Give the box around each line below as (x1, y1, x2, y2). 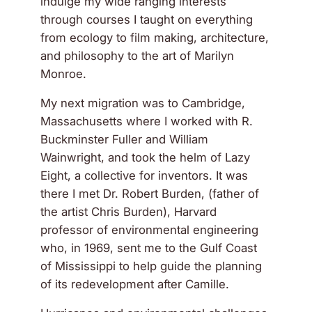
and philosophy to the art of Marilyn (40, 49, 235, 63)
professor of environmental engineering (40, 223, 259, 237)
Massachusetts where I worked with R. (40, 114, 253, 129)
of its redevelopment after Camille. (40, 277, 230, 292)
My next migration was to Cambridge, (40, 96, 246, 111)
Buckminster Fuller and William (40, 132, 209, 147)
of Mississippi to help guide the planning (40, 259, 263, 274)
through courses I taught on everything (40, 13, 253, 27)
